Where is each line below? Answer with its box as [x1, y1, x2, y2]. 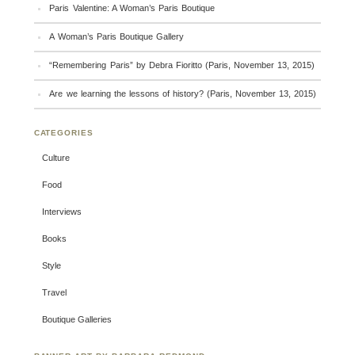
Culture [41, 153, 70, 163]
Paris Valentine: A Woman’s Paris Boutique [49, 3, 215, 13]
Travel [41, 288, 67, 298]
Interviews [41, 207, 82, 217]
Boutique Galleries [41, 315, 112, 325]
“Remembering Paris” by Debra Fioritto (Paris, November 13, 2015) [49, 60, 315, 71]
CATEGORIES [33, 128, 94, 138]
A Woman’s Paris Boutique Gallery [49, 32, 184, 42]
